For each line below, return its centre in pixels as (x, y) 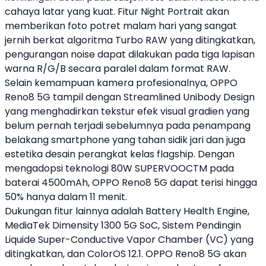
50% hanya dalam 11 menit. (66, 197)
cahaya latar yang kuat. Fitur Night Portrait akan (117, 12)
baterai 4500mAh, (48, 183)
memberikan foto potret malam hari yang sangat (121, 26)
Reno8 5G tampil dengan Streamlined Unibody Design (130, 97)
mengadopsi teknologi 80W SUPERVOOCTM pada (119, 168)
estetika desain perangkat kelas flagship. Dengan (120, 154)
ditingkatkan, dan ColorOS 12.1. (75, 254)
